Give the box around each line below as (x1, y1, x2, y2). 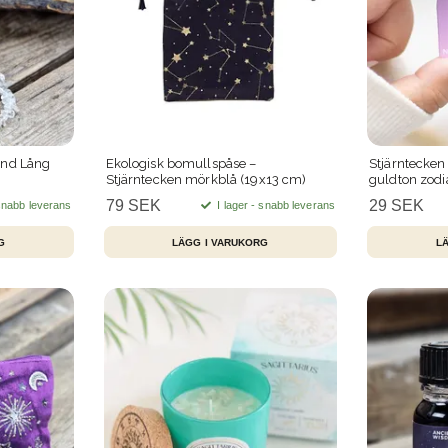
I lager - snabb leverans (214, 199, 335, 212)
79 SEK (105, 197, 161, 215)
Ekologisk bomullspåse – (105, 156, 257, 172)
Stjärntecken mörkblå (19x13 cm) (105, 172, 307, 188)
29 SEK (369, 197, 424, 215)
